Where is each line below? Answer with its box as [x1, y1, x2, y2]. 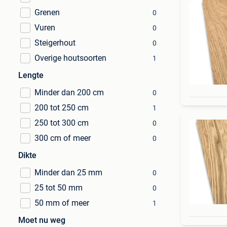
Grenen [34, 8, 60, 17]
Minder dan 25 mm [34, 168, 102, 177]
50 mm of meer [34, 198, 89, 208]
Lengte [18, 70, 44, 80]
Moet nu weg [18, 215, 65, 225]
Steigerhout [34, 38, 75, 48]
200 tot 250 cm [34, 103, 89, 112]
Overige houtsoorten [34, 53, 106, 63]
